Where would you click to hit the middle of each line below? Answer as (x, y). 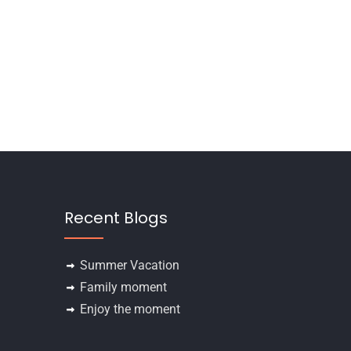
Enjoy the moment (130, 309)
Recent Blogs (116, 218)
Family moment (123, 288)
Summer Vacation (130, 266)
